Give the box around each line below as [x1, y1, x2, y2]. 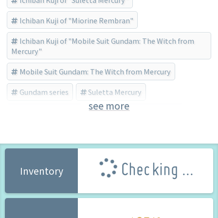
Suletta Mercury [88, 87, 142, 97]
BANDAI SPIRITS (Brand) [97, 107, 180, 118]
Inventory [19, 164, 63, 178]
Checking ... [117, 163, 194, 180]
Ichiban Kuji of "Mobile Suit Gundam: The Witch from [19, 35, 194, 46]
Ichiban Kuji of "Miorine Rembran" [19, 15, 133, 25]
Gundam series [19, 87, 69, 97]
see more [89, 99, 129, 113]
